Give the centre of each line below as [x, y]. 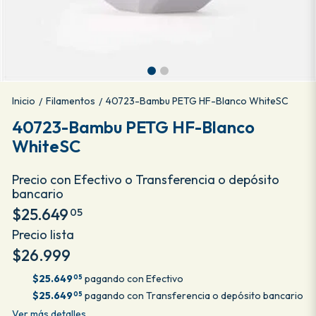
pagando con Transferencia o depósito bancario [193, 296]
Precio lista [43, 235]
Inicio [23, 101]
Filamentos [70, 101]
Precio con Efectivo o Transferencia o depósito [145, 180]
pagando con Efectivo [133, 279]
